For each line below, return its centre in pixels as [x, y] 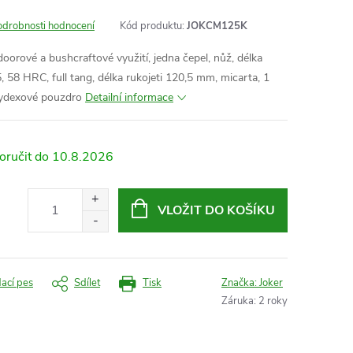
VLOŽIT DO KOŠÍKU [216, 210]
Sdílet [87, 283]
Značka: [240, 283]
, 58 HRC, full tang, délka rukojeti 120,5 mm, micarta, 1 [136, 78]
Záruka [238, 301]
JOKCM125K [217, 26]
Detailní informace [129, 97]
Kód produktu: [152, 26]
